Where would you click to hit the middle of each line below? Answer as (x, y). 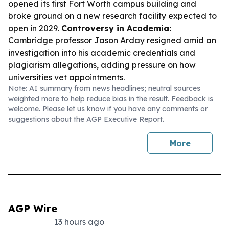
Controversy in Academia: (116, 28)
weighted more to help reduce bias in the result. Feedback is (111, 99)
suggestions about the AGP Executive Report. (86, 119)
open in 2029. (35, 28)
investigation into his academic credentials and (102, 53)
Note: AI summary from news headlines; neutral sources (104, 88)
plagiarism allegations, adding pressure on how (102, 65)
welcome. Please (38, 109)
